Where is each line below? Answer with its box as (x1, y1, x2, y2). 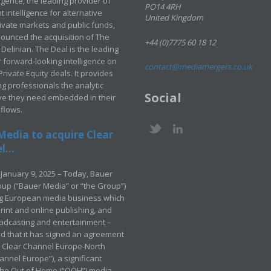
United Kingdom (145, 12, 203, 23)
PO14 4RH (145, 1, 181, 12)
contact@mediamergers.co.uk (145, 61, 252, 72)
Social (145, 90, 181, 106)
